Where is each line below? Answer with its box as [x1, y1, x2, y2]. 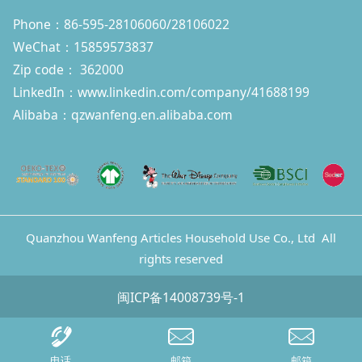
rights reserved [139, 250, 223, 267]
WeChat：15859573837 [12, 38, 160, 57]
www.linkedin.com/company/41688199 [77, 83, 309, 102]
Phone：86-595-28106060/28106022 [12, 15, 229, 34]
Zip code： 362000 [12, 61, 124, 79]
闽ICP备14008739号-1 [117, 288, 245, 306]
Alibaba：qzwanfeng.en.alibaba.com [12, 106, 236, 124]
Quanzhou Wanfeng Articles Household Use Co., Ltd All [26, 229, 336, 246]
